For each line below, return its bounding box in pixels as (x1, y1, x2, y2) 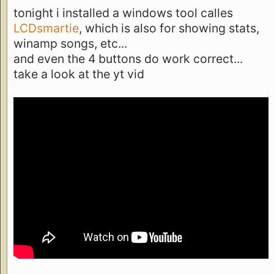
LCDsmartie (13, 20, 79, 35)
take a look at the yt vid (13, 66, 144, 81)
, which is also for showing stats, (79, 20, 259, 35)
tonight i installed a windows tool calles (13, 5, 233, 20)
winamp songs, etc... (13, 35, 127, 51)
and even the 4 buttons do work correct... (13, 51, 243, 66)
